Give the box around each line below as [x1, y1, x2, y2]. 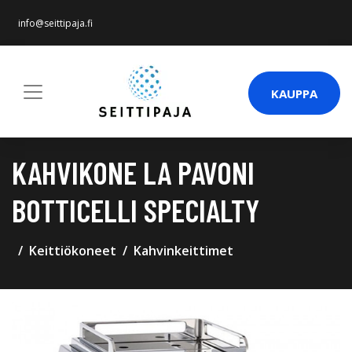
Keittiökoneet [29, 242, 116, 259]
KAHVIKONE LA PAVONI [12, 153, 255, 191]
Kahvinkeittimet [134, 242, 233, 259]
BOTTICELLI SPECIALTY [12, 191, 259, 229]
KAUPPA [271, 85, 317, 101]
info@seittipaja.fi [18, 16, 93, 30]
